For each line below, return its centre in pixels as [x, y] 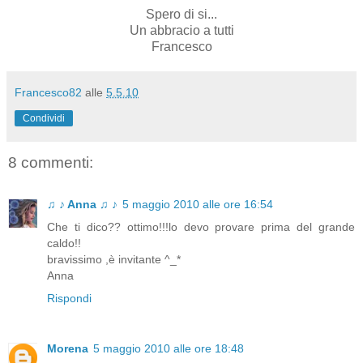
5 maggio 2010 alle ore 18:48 [169, 348]
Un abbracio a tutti [181, 31]
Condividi [44, 119]
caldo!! [64, 243]
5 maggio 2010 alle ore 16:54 [198, 204]
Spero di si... [181, 15]
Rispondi [69, 298]
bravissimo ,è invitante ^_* [114, 259]
